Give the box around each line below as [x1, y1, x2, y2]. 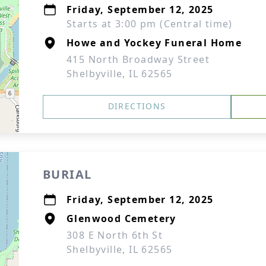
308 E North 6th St [66, 229, 163, 242]
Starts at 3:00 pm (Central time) [66, 17, 233, 30]
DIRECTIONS [107, 100, 166, 112]
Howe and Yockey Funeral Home [66, 36, 242, 49]
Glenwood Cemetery [66, 212, 176, 225]
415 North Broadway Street [66, 53, 210, 66]
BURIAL [43, 166, 92, 182]
